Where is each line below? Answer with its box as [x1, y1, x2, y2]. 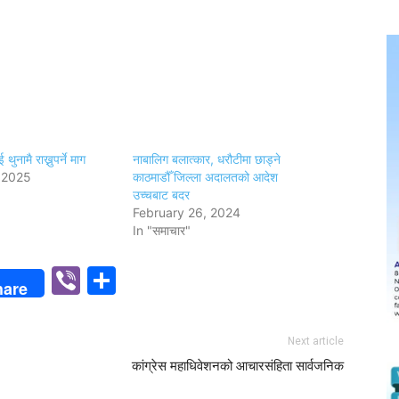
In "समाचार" [133, 223, 191, 238]
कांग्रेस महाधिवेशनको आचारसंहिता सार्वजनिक [132, 358, 344, 374]
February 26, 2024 [133, 205, 241, 220]
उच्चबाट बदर [133, 187, 191, 202]
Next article [288, 335, 344, 347]
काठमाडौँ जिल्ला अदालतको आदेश [133, 169, 279, 184]
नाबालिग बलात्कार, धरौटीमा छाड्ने [133, 151, 281, 167]
